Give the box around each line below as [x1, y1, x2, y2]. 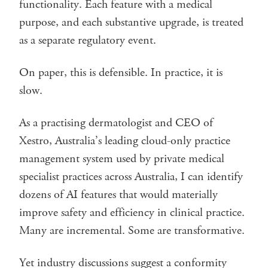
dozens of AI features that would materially [19, 186, 218, 203]
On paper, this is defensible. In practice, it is [19, 64, 223, 81]
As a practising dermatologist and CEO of [19, 114, 213, 131]
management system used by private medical [19, 150, 224, 167]
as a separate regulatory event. [19, 32, 156, 48]
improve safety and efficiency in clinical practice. [19, 204, 245, 221]
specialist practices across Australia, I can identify [19, 168, 243, 185]
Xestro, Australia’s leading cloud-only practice [19, 132, 230, 149]
